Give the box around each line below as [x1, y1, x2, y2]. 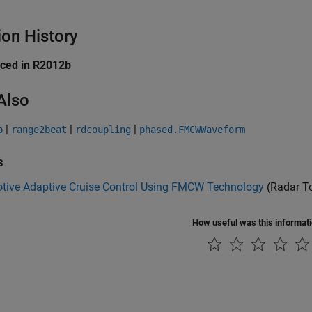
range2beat [11, 124, 67, 135]
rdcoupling [75, 124, 131, 135]
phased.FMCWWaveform [139, 124, 245, 135]
